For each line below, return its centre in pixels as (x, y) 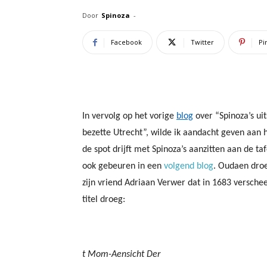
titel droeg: (104, 200)
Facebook (126, 42)
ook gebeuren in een (123, 166)
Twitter (202, 42)
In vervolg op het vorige (129, 116)
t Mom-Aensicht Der (121, 254)
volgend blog (189, 166)
